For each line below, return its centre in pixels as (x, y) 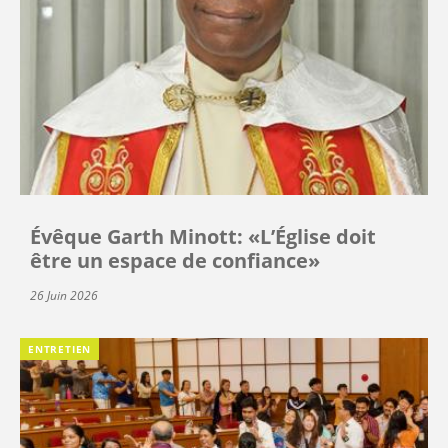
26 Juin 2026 (64, 295)
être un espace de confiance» (175, 260)
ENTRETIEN (60, 348)
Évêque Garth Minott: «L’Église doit (203, 236)
